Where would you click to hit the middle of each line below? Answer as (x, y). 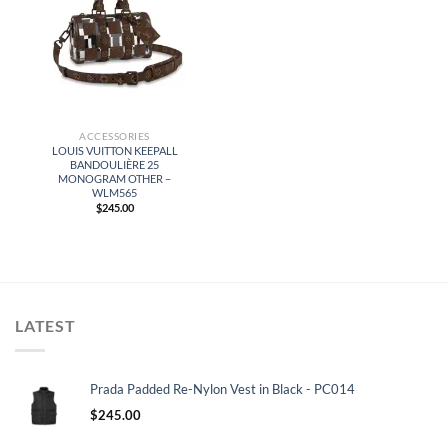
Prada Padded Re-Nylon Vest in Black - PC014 (222, 388)
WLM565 (114, 192)
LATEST (45, 326)
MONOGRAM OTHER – (114, 178)
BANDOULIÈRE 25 (114, 164)
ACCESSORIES (114, 136)
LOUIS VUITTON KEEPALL (114, 150)
